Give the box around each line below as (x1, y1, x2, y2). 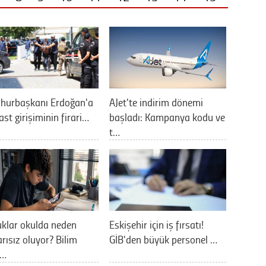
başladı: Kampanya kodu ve (109, 109, 225, 124)
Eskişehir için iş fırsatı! (109, 217, 204, 232)
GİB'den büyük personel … (109, 232, 217, 246)
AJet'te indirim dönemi (109, 94, 203, 109)
